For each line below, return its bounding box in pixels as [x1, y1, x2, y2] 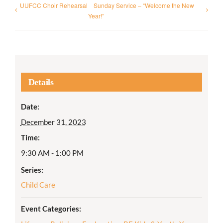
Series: [20, 165, 43, 175]
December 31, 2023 [20, 117, 86, 127]
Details [28, 77, 54, 88]
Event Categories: [20, 204, 81, 214]
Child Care [20, 180, 55, 190]
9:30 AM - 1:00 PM [20, 148, 84, 158]
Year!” [88, 11, 104, 20]
